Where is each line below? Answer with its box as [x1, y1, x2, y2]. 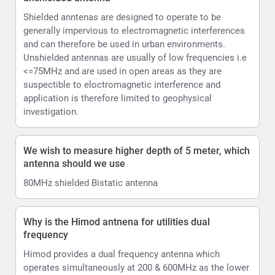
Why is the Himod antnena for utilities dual [23, 215, 210, 228]
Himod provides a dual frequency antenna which [23, 248, 220, 260]
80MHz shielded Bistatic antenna [23, 177, 158, 188]
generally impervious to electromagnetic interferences [23, 25, 245, 36]
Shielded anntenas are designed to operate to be [23, 11, 221, 23]
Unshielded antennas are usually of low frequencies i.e [23, 52, 247, 63]
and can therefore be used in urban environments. [23, 38, 225, 50]
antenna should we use [23, 157, 125, 169]
